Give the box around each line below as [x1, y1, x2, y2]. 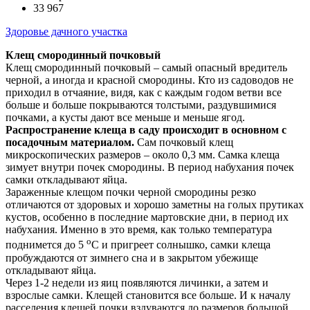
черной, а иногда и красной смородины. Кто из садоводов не [6, 74, 293, 86]
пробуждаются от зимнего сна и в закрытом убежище [6, 251, 258, 264]
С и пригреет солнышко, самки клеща [91, 239, 271, 251]
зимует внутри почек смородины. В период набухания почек [6, 161, 294, 174]
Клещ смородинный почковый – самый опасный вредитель [6, 62, 287, 74]
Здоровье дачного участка [6, 26, 127, 38]
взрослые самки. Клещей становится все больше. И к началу [6, 289, 291, 301]
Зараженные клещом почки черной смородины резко [6, 186, 256, 199]
